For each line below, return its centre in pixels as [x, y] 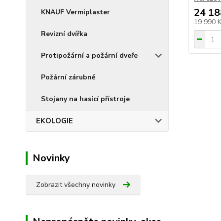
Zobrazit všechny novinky [76, 185]
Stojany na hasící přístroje [85, 99]
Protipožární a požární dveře [89, 55]
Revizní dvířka [64, 34]
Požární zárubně [68, 77]
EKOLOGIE [55, 121]
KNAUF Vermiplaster [75, 12]
